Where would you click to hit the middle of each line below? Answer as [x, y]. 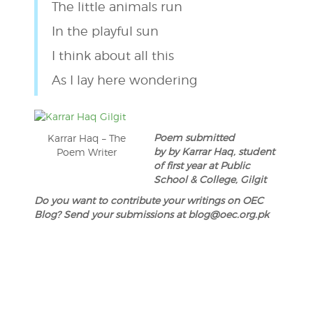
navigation [78, 290]
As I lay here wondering [124, 80]
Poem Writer [86, 152]
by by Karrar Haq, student [214, 152]
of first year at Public [202, 166]
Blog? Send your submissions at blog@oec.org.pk [151, 214]
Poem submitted [194, 138]
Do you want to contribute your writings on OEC [148, 201]
